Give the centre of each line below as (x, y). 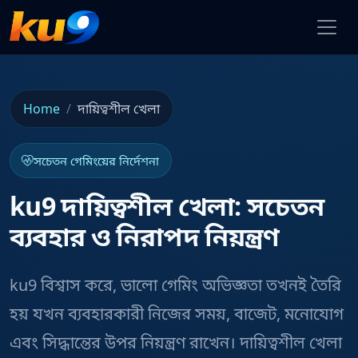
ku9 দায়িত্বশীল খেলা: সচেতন (167, 205)
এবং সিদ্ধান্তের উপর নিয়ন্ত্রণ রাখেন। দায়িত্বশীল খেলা (176, 342)
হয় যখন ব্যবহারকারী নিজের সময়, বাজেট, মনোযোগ (177, 313)
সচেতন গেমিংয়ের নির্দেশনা (97, 160)
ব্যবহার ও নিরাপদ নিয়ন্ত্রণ (145, 236)
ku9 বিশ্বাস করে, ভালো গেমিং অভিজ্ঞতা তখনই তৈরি (175, 284)
